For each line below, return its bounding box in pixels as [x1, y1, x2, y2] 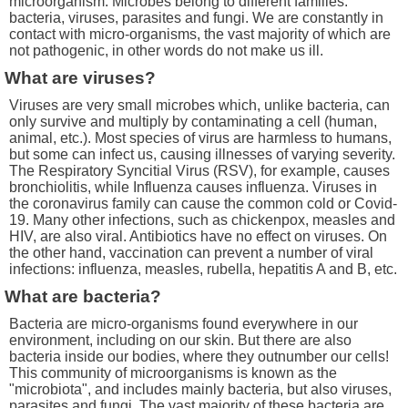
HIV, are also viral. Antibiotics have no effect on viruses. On [9, 229, 387, 245]
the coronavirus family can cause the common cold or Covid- [9, 196, 397, 212]
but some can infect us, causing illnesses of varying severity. [9, 147, 395, 163]
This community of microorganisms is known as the [9, 365, 337, 382]
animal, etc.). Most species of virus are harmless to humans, [9, 130, 392, 147]
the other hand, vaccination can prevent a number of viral [9, 245, 373, 261]
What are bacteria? [5, 287, 162, 307]
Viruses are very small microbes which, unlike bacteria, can [9, 97, 390, 114]
